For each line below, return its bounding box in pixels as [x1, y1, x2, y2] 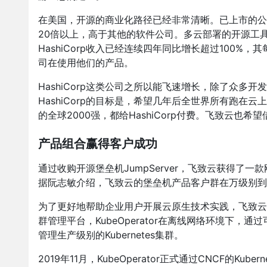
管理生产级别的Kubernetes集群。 [38, 229, 184, 241]
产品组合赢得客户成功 [38, 136, 157, 151]
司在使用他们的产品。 [38, 57, 133, 69]
